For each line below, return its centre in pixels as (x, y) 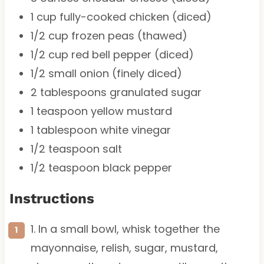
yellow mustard (130, 111)
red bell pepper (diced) (131, 54)
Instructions (52, 198)
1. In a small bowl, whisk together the (125, 229)
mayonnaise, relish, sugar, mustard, (124, 247)
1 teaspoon (59, 111)
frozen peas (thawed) (128, 35)
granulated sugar (154, 92)
